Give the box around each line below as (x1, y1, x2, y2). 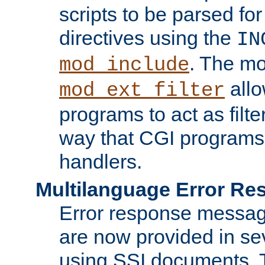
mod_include (59, 53, 189, 76)
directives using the (59, 26, 237, 49)
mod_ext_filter (59, 79, 225, 102)
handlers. (59, 150, 142, 173)
